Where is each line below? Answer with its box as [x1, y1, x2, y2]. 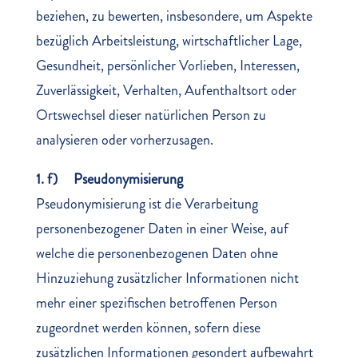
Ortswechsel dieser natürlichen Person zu [35, 105, 266, 125]
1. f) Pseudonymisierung [35, 169, 183, 189]
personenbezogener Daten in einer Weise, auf [35, 218, 288, 239]
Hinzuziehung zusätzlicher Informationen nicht [35, 268, 299, 288]
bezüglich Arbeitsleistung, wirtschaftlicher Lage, [35, 30, 302, 51]
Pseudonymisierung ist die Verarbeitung [35, 193, 258, 214]
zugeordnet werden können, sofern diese [35, 317, 261, 338]
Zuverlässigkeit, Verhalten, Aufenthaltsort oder [35, 80, 296, 101]
